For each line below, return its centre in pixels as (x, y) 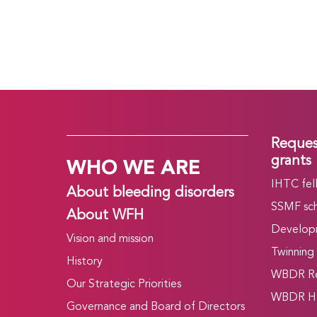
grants (292, 162)
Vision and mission (110, 240)
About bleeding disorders (151, 194)
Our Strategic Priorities (124, 285)
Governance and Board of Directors (156, 307)
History (85, 262)
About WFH (105, 216)
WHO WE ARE (134, 169)
